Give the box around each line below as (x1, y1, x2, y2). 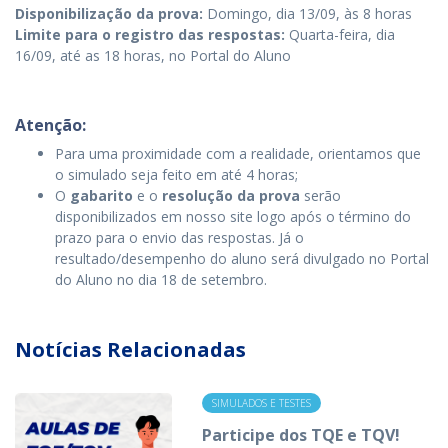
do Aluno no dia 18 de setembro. (55, 270, 267, 289)
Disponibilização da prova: (15, 4, 203, 23)
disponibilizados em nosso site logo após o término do (55, 207, 411, 226)
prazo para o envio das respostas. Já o (55, 228, 304, 247)
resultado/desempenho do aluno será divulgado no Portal (55, 249, 429, 268)
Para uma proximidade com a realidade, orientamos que (55, 144, 421, 163)
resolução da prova (162, 186, 300, 205)
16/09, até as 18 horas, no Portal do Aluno (15, 46, 291, 65)
